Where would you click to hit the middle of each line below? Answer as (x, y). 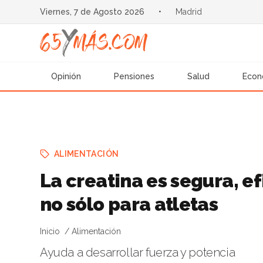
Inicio (50, 231)
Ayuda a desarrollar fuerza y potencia (138, 252)
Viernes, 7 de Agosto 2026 (92, 12)
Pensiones (134, 76)
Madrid (188, 12)
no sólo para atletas (129, 204)
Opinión (66, 76)
